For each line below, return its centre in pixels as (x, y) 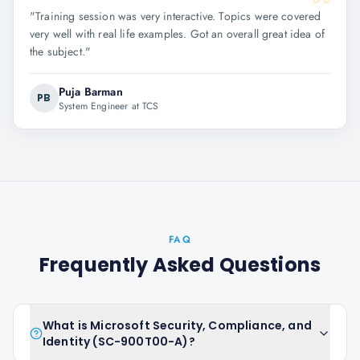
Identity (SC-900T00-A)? (119, 342)
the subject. (57, 51)
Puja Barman (91, 92)
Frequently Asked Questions (180, 265)
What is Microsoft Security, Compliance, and (177, 325)
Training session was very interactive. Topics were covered (178, 16)
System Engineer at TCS (109, 106)
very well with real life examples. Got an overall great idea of (178, 34)
